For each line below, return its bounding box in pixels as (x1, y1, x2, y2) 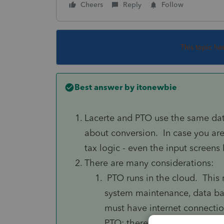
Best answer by (74, 82, 134, 92)
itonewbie (134, 82, 177, 92)
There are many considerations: (84, 157, 213, 168)
